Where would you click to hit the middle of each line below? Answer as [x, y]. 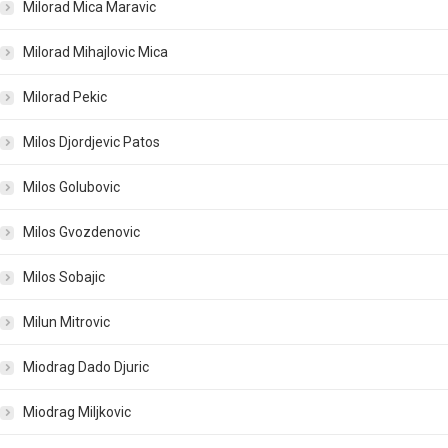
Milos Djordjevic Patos [91, 142]
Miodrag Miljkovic [77, 412]
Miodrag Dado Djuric [86, 367]
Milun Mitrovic [66, 322]
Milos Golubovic [71, 187]
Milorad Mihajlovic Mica [95, 52]
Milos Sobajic [64, 277]
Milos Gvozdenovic [81, 232]
